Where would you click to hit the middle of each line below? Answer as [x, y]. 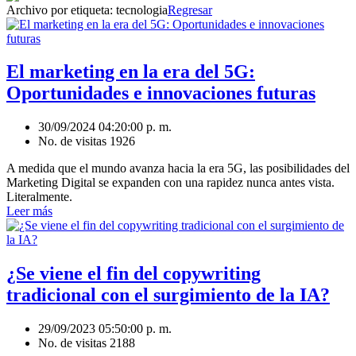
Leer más [29, 211]
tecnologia [142, 10]
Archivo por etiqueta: [61, 10]
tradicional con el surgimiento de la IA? [168, 295]
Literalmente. [39, 197]
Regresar [190, 10]
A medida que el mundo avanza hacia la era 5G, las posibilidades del [178, 168]
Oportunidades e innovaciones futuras [161, 93]
